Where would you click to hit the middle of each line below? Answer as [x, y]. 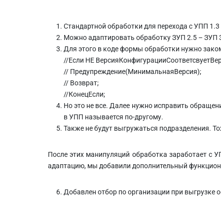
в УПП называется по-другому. [113, 117]
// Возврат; [81, 83]
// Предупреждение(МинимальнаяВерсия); [132, 71]
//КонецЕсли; [84, 94]
